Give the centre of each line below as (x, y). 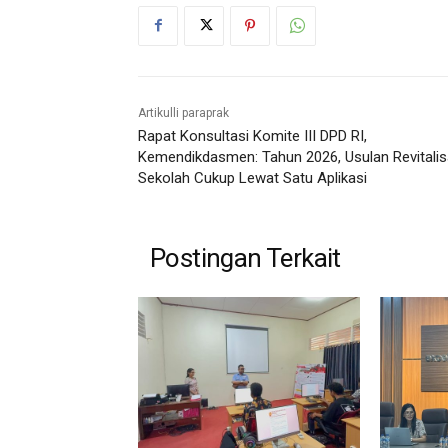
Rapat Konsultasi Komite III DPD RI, (252, 135)
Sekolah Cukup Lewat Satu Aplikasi (252, 177)
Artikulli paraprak (183, 112)
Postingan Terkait (245, 257)
